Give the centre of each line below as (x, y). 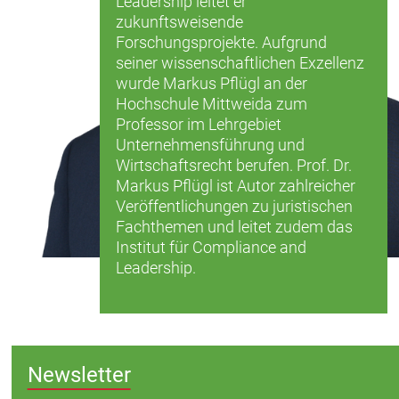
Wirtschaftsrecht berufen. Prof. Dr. (233, 166)
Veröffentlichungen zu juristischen (234, 207)
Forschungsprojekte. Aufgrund (221, 43)
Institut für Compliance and (211, 248)
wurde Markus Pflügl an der (211, 84)
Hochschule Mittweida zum (211, 104)
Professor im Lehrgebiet (198, 125)
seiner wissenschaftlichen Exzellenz (240, 63)
